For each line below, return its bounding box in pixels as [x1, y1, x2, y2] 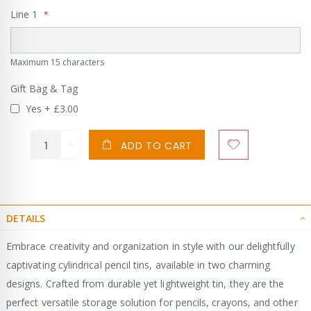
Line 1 [10, 7, 37, 21]
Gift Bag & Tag [10, 82, 78, 96]
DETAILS [6, 212, 45, 226]
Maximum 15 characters [10, 56, 104, 69]
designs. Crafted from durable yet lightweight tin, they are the [6, 277, 285, 291]
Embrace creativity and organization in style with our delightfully [6, 239, 295, 253]
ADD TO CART [121, 138, 193, 153]
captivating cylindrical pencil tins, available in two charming [6, 258, 271, 272]
